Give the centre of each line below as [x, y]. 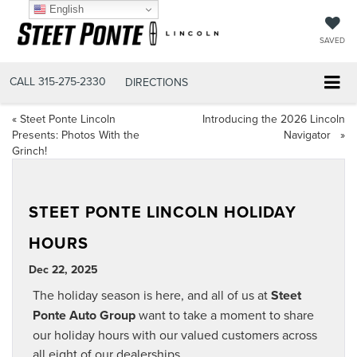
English [65, 9]
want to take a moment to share [225, 315]
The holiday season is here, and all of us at [152, 295]
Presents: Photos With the [76, 135]
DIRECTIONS [157, 82]
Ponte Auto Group [84, 316]
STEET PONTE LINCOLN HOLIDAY [163, 212]
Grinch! [29, 151]
